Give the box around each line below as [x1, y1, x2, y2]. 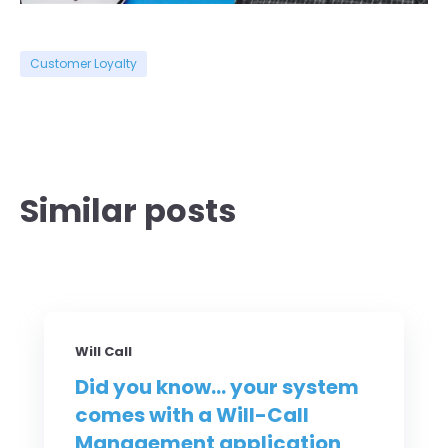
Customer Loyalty [30, 55, 137, 73]
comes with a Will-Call [75, 400, 309, 429]
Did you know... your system [75, 372, 359, 401]
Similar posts [20, 188, 236, 234]
